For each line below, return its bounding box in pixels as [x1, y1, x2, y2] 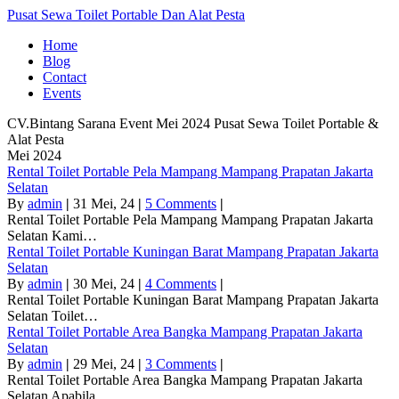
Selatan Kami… [7, 228, 97, 243]
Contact [43, 69, 86, 85]
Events [43, 85, 81, 101]
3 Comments [145, 356, 216, 371]
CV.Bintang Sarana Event [7, 116, 156, 131]
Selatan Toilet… [7, 308, 98, 323]
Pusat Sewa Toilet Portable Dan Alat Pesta [7, 7, 245, 22]
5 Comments [145, 196, 216, 211]
